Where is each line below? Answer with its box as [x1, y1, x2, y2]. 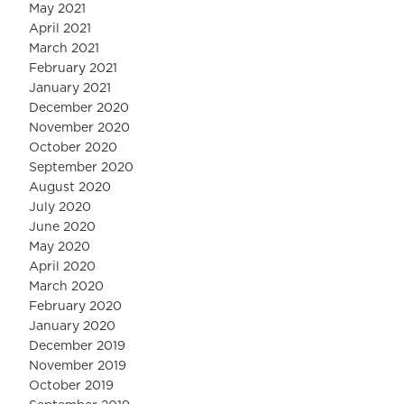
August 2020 [29, 181, 111, 195]
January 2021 [29, 82, 111, 96]
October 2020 [29, 142, 117, 155]
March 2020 [29, 280, 104, 294]
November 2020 [29, 122, 130, 135]
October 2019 [29, 380, 114, 393]
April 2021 [29, 23, 91, 36]
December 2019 [29, 340, 125, 353]
